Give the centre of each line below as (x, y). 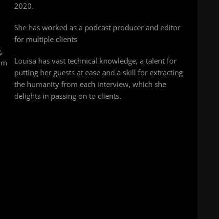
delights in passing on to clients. (68, 96)
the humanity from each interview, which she (90, 84)
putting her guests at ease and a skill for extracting (99, 73)
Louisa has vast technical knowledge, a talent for (95, 61)
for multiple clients (46, 39)
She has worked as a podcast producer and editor (97, 28)
